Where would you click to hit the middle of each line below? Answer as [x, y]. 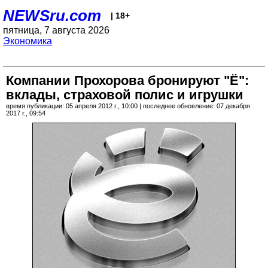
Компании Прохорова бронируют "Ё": [127, 80]
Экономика [28, 41]
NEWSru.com [52, 16]
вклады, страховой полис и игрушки [125, 95]
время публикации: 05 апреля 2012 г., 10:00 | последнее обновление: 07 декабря [128, 106]
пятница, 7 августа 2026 [56, 30]
